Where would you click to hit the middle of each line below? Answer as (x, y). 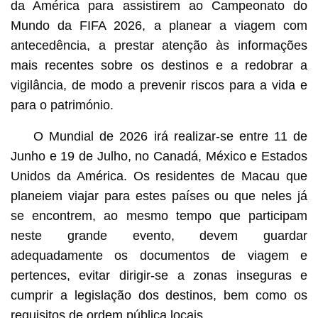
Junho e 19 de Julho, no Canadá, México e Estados (159, 156)
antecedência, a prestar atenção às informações (159, 45)
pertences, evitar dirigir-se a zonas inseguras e (159, 275)
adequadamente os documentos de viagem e (159, 255)
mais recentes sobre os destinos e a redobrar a (159, 65)
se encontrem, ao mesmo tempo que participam (159, 215)
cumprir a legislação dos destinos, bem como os (159, 295)
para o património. (62, 105)
